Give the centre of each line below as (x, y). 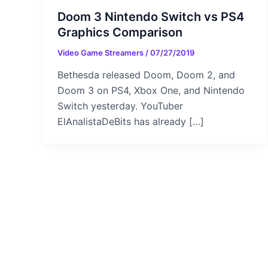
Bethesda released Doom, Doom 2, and (146, 75)
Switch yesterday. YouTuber (120, 106)
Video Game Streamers (101, 52)
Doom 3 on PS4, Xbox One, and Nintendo (151, 91)
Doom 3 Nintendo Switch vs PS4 (151, 16)
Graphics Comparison (120, 32)
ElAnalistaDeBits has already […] (131, 122)
